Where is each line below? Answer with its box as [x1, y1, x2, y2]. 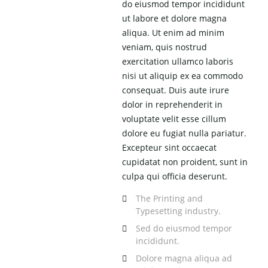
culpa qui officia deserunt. [122, 170, 228, 182]
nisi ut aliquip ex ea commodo [122, 70, 243, 82]
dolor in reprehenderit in [122, 99, 223, 111]
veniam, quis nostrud [122, 41, 208, 53]
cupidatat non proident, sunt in [122, 156, 248, 168]
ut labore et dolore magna [122, 13, 227, 25]
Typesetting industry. [136, 205, 221, 217]
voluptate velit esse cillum [122, 113, 227, 125]
